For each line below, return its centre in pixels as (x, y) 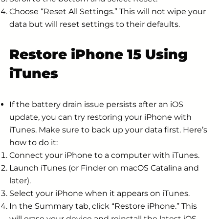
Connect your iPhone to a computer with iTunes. (104, 155)
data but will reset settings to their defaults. (95, 24)
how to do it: (33, 143)
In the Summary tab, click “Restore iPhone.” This (103, 206)
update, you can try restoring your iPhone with (100, 117)
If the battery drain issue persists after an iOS (96, 105)
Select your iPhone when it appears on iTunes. (99, 194)
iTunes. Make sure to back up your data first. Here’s (108, 130)
